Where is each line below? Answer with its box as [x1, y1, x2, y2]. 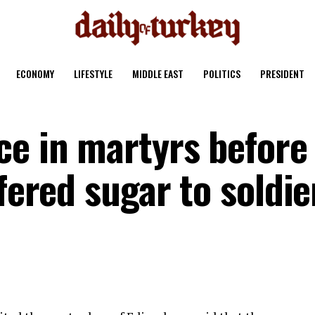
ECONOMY [16, 66, 54, 81]
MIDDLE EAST [132, 66, 184, 81]
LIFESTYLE [74, 66, 112, 81]
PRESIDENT [260, 66, 304, 81]
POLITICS [203, 66, 240, 81]
